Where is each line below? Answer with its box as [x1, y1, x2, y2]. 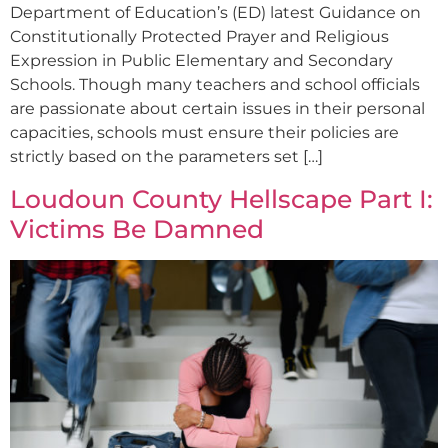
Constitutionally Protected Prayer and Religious [10, 27, 389, 47]
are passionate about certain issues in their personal [10, 99, 425, 119]
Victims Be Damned [10, 213, 264, 244]
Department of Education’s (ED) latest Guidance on [10, 3, 421, 23]
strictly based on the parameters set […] [10, 147, 323, 167]
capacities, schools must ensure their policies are [10, 123, 399, 143]
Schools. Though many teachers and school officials [10, 75, 420, 95]
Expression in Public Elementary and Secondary [10, 51, 393, 71]
